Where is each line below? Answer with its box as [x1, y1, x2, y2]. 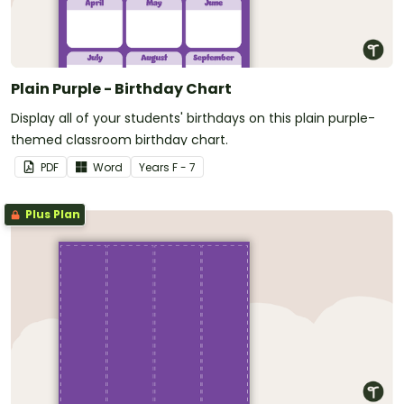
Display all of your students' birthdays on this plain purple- [11, 108, 375, 127]
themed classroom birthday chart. [11, 130, 228, 149]
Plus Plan [23, 206, 80, 222]
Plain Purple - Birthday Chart [11, 78, 232, 99]
